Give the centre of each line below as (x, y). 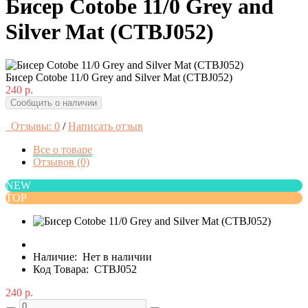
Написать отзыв (106, 126)
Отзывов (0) (61, 162)
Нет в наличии (117, 257)
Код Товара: (61, 269)
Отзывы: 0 (33, 126)
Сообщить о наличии (54, 103)
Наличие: (58, 257)
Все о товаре (63, 150)
